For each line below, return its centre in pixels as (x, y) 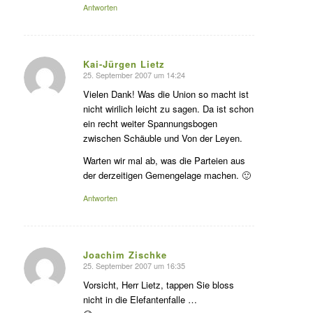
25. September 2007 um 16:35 (134, 265)
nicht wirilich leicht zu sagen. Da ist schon (168, 108)
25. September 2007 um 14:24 (134, 74)
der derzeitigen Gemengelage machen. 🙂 (167, 175)
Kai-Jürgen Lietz (124, 64)
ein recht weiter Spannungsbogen (150, 123)
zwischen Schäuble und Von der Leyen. (162, 138)
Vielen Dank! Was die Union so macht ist (166, 94)
